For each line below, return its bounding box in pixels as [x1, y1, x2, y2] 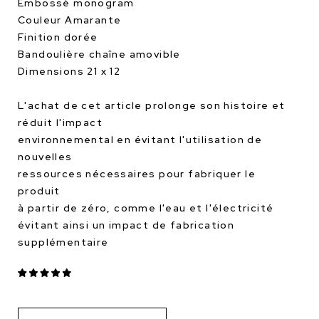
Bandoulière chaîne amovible [18, 48, 181, 61]
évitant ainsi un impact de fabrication [18, 219, 235, 231]
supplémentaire [18, 236, 109, 249]
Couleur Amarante [18, 14, 122, 26]
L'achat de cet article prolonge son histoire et [18, 99, 286, 112]
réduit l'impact [18, 116, 103, 129]
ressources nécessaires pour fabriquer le [18, 167, 256, 180]
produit [18, 184, 61, 197]
